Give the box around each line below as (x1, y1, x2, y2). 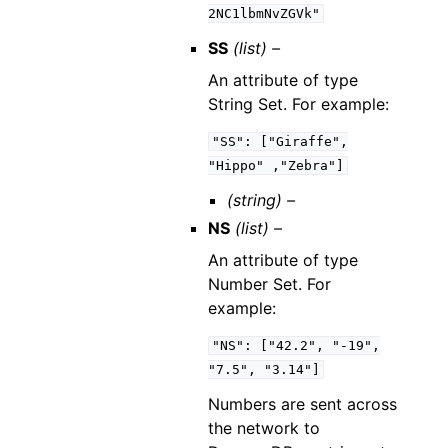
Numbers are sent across (207, 394, 397, 414)
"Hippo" (207, 158, 264, 173)
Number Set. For (207, 274, 331, 294)
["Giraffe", (259, 134, 348, 149)
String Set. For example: (207, 94, 389, 114)
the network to (207, 418, 320, 438)
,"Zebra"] (271, 158, 344, 173)
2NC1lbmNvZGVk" (207, 6, 320, 21)
